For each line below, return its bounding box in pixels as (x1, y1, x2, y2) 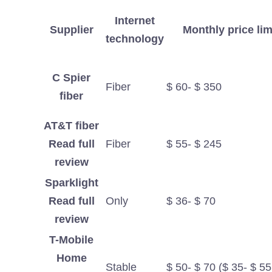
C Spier (52, 72, 90, 84)
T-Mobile (49, 234, 93, 246)
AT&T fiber (44, 120, 99, 132)
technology (106, 33, 164, 46)
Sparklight (44, 177, 98, 189)
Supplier (49, 24, 93, 36)
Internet (115, 15, 155, 27)
